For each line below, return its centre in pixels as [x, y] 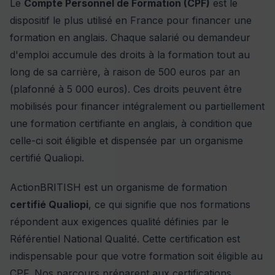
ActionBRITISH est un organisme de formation [118, 187]
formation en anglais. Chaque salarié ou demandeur [130, 37]
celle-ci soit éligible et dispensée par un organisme [126, 140]
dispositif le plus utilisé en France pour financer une [131, 20]
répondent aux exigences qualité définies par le [119, 221]
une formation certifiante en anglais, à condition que [131, 123]
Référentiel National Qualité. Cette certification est [125, 238]
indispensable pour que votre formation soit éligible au [136, 256]
